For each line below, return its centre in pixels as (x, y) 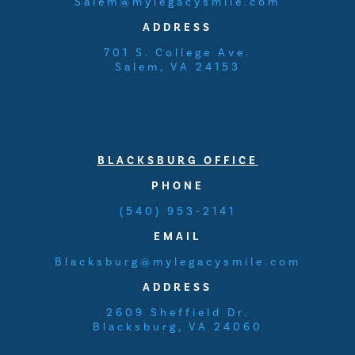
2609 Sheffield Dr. (177, 313)
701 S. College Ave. (177, 53)
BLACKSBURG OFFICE (177, 160)
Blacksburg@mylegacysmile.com (177, 262)
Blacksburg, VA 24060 (177, 327)
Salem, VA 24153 (177, 67)
